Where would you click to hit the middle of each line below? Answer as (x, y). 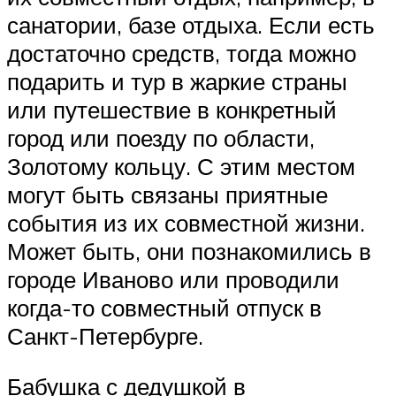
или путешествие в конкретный (172, 109)
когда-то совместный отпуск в (164, 307)
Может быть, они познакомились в (189, 251)
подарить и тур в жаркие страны (177, 81)
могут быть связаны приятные (168, 194)
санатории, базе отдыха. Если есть (191, 24)
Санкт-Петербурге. (105, 335)
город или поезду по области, (161, 137)
